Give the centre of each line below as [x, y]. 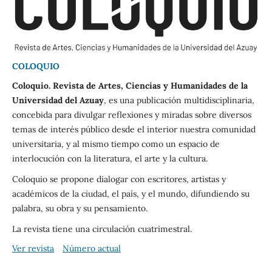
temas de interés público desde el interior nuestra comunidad [134, 130]
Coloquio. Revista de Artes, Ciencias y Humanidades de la [130, 86]
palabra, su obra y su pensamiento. [80, 209]
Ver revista [33, 249]
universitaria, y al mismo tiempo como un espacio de [116, 144]
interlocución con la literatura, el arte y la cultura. [111, 159]
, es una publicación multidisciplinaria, [179, 100]
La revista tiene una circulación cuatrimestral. [102, 229]
